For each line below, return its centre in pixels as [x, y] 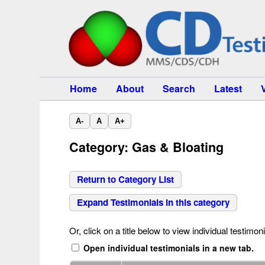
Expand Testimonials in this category [153, 202]
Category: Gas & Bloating [147, 147]
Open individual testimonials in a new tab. [168, 248]
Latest [228, 88]
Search [179, 88]
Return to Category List [126, 179]
